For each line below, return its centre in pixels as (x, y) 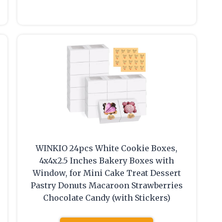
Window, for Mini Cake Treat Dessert (107, 173)
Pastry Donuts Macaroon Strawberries (107, 186)
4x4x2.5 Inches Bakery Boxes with (107, 161)
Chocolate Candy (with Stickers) (107, 198)
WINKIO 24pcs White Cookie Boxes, (107, 148)
